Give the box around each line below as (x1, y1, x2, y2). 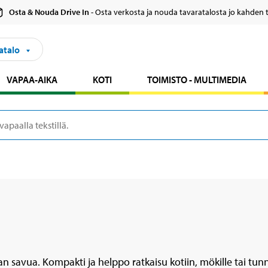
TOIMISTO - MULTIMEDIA (147, 74, 246, 86)
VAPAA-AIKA (7, 74, 58, 86)
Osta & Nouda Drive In (8, 7, 89, 18)
